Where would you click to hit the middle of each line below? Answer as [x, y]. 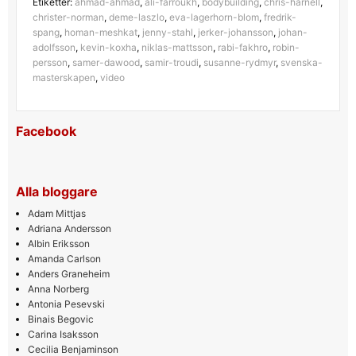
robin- [286, 47]
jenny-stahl [167, 32]
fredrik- [280, 17]
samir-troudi [171, 62]
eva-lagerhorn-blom [214, 17]
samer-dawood [106, 62]
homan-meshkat [101, 32]
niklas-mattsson [177, 47]
